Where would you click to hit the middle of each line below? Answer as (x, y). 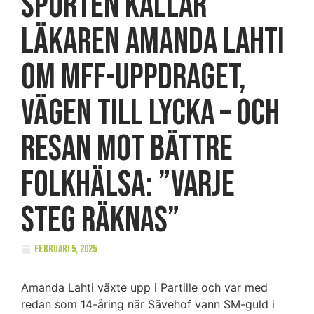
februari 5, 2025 (66, 250)
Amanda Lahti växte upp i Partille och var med (144, 288)
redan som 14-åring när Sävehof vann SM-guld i (148, 305)
